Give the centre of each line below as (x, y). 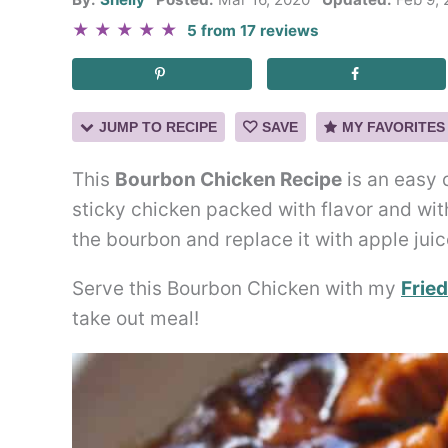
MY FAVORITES (393, 126)
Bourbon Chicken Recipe (228, 180)
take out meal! (135, 319)
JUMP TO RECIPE (158, 126)
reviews (288, 30)
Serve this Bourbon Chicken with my (236, 289)
